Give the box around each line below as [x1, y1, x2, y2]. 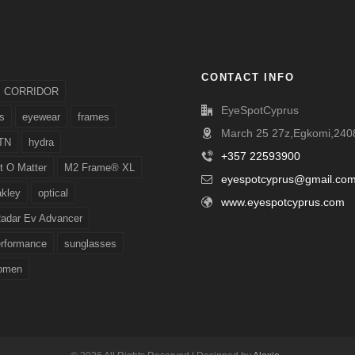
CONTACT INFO [201, 71, 295, 84]
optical [38, 187, 68, 200]
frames [78, 111, 109, 124]
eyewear [22, 111, 60, 124]
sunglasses [64, 238, 116, 250]
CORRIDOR [4, 86, 59, 98]
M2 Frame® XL [64, 162, 135, 174]
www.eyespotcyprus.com [221, 196, 345, 209]
